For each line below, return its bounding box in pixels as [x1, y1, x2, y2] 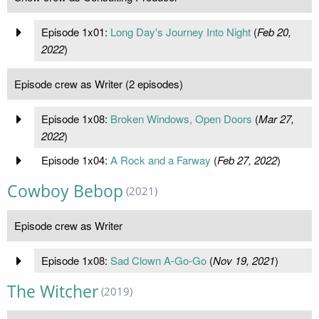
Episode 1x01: [41, 24, 110, 40]
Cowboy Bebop [7, 180, 123, 203]
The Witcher [7, 281, 98, 303]
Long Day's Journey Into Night [110, 24, 251, 40]
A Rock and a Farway [110, 152, 211, 168]
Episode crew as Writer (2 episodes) [14, 76, 183, 92]
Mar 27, [258, 111, 294, 127]
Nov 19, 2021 [212, 253, 275, 268]
